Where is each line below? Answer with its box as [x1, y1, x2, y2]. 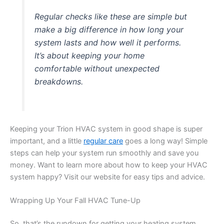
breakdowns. [34, 76, 83, 87]
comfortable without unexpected [34, 63, 160, 74]
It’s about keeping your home [34, 50, 145, 61]
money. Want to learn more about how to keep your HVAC [10, 160, 207, 169]
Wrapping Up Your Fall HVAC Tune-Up [10, 196, 140, 205]
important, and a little [10, 136, 83, 145]
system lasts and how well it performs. [34, 37, 181, 48]
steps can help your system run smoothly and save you [10, 148, 198, 157]
